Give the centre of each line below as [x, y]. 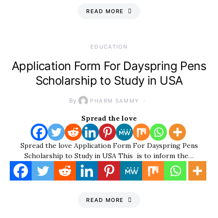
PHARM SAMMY [115, 101]
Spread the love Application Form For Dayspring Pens [109, 145]
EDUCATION [109, 47]
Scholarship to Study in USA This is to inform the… [109, 156]
